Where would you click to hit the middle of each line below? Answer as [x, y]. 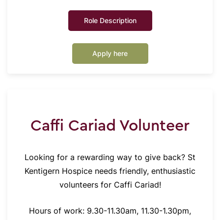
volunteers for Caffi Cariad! [110, 185]
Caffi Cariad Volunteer [110, 126]
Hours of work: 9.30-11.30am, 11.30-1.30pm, [110, 211]
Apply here [110, 54]
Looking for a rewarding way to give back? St [110, 157]
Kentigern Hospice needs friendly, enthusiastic [110, 171]
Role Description [110, 21]
